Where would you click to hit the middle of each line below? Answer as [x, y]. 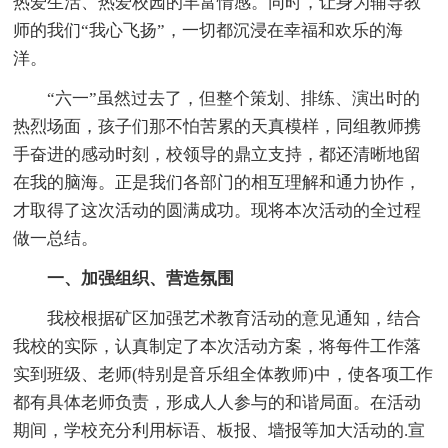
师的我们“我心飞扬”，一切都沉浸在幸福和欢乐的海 [208, 30]
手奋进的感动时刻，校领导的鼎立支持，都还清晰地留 [217, 154]
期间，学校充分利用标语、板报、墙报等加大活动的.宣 [219, 430]
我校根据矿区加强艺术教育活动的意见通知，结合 [217, 318]
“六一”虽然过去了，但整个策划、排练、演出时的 [217, 98]
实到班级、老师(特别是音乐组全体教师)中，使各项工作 [223, 374]
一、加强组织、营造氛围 [124, 278]
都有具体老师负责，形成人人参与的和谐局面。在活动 [217, 402]
